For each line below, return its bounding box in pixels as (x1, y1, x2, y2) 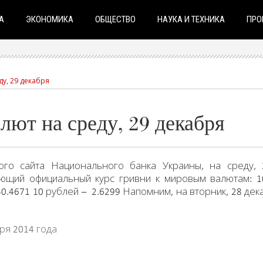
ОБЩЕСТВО (95, 13, 136, 25)
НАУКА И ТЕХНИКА (157, 13, 225, 25)
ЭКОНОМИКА (26, 13, 73, 25)
